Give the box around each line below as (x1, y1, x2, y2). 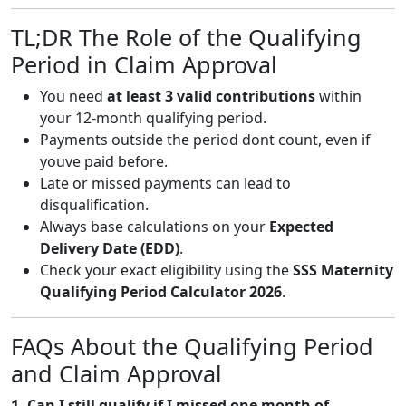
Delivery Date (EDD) (40, 237, 179, 258)
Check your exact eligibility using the (40, 259, 293, 280)
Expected (269, 216, 333, 237)
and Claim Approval (11, 357, 222, 389)
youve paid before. (40, 150, 168, 171)
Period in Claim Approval (11, 48, 277, 80)
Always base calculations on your (40, 216, 269, 237)
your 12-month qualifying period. (40, 107, 266, 128)
